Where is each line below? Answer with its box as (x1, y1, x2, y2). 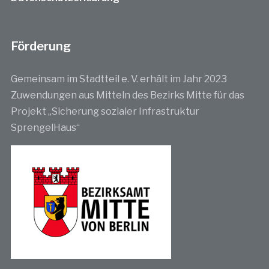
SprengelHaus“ (10, 122, 80, 134)
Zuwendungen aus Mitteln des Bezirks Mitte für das (10, 89, 244, 101)
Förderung (10, 39, 71, 54)
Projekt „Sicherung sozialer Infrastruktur (10, 106, 199, 118)
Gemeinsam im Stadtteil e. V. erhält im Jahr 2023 (10, 73, 227, 85)
